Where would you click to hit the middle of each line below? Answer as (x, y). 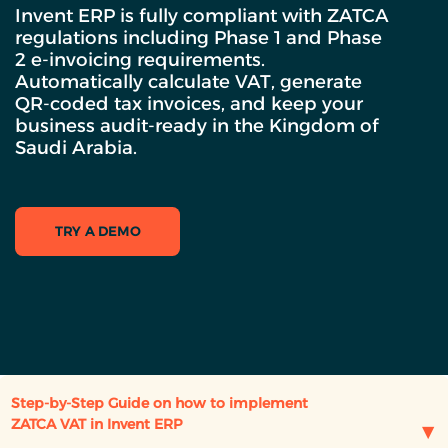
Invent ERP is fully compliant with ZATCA (202, 15)
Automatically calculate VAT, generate (188, 81)
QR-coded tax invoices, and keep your (189, 103)
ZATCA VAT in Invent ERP (96, 423)
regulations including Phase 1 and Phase (198, 37)
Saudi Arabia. (76, 147)
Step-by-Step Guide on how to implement (159, 402)
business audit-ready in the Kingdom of (197, 125)
